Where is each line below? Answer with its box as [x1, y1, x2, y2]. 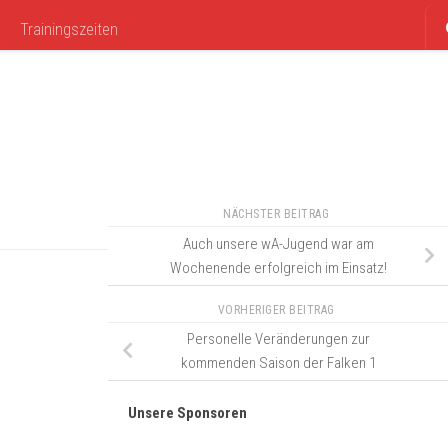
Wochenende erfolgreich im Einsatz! [169, 258, 387, 277]
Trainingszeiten [20, 20, 118, 39]
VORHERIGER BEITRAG [217, 302, 339, 317]
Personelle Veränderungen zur [186, 330, 370, 349]
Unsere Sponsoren [128, 404, 247, 423]
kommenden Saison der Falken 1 [180, 354, 376, 373]
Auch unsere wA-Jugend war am [182, 234, 374, 253]
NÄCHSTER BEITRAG [223, 207, 333, 221]
